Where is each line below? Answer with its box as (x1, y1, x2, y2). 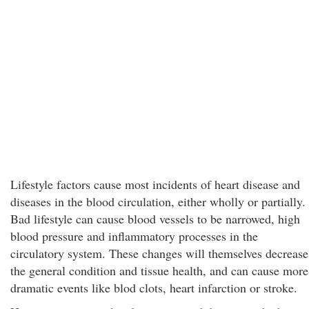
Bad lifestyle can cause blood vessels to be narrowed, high (10, 210, 300, 227)
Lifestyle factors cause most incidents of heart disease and (10, 176, 300, 192)
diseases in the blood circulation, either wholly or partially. (10, 193, 306, 210)
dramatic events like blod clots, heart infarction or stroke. (10, 279, 297, 296)
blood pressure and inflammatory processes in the (10, 228, 258, 244)
